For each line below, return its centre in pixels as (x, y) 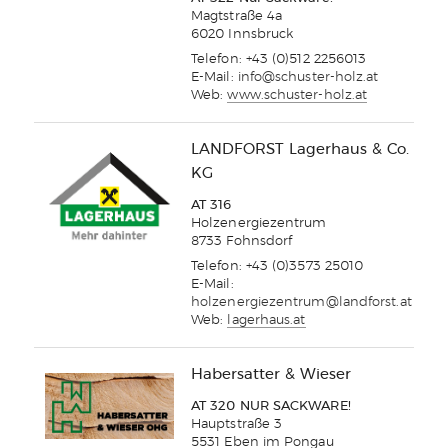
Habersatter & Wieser (271, 375)
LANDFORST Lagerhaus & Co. (300, 150)
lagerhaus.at (266, 321)
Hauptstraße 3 (237, 425)
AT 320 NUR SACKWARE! (271, 407)
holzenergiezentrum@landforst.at (301, 303)
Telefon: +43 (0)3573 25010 (277, 267)
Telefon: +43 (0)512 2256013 (279, 60)
